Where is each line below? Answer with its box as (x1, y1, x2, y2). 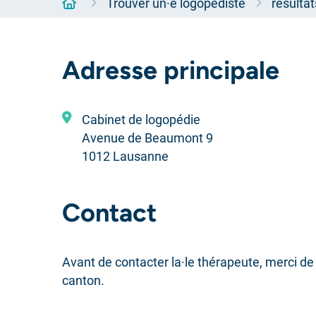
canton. (62, 273, 104, 288)
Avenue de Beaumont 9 (82, 130, 213, 145)
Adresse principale (62, 55, 279, 85)
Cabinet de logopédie (82, 112, 200, 127)
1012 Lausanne (82, 149, 169, 164)
